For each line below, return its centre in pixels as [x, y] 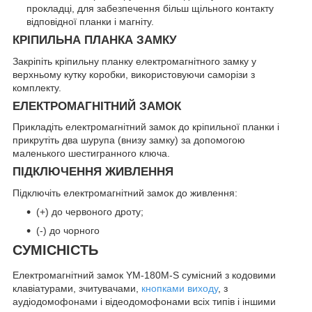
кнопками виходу [180, 288]
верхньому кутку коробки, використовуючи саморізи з [134, 74]
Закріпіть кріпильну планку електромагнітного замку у [134, 61]
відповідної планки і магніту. [90, 21]
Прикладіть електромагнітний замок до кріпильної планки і [146, 127]
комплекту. [37, 87]
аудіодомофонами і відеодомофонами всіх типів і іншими [144, 301]
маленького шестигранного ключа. [91, 154]
